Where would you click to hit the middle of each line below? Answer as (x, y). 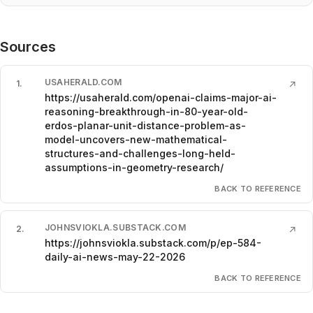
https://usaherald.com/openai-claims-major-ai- (160, 97)
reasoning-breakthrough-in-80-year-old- (146, 111)
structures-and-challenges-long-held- (140, 153)
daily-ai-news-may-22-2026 (115, 256)
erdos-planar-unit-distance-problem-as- (145, 125)
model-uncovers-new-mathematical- (136, 139)
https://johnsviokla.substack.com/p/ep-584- (153, 242)
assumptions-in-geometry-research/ (134, 167)
